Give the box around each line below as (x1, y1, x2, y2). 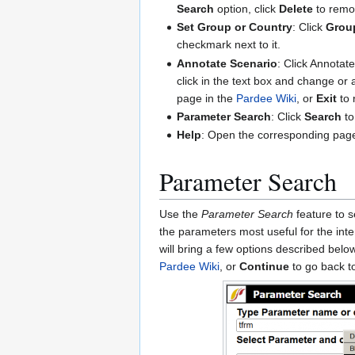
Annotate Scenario (177, 56, 278, 70)
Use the (159, 207, 201, 220)
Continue (239, 259, 289, 273)
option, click (214, 2, 280, 15)
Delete (279, 2, 314, 15)
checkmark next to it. (177, 38, 281, 52)
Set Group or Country (177, 21, 293, 34)
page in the (177, 91, 237, 105)
